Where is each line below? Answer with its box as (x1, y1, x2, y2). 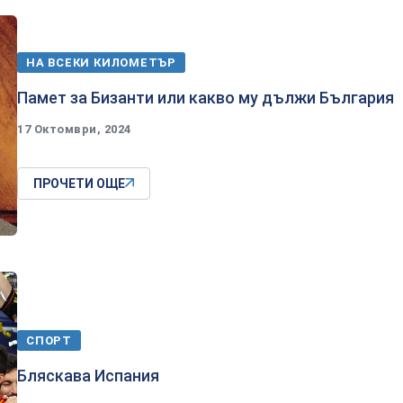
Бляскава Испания (17, 365, 159, 385)
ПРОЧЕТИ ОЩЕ (33, 175, 125, 191)
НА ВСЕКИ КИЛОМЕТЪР (26, 55, 177, 69)
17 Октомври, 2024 (17, 121, 131, 136)
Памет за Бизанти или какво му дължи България (17, 87, 394, 107)
